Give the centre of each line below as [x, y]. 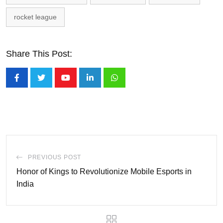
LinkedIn [105, 84]
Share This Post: [39, 54]
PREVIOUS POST [55, 157]
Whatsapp [132, 84]
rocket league [35, 17]
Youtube [80, 84]
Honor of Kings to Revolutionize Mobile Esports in [104, 171]
